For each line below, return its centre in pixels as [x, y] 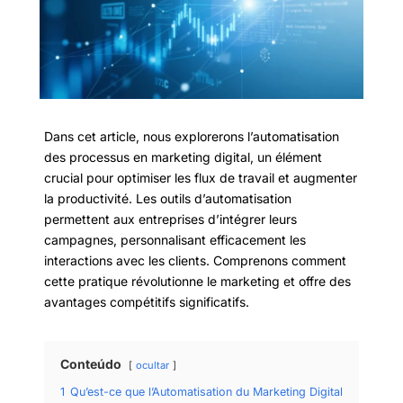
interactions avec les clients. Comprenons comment [195, 260]
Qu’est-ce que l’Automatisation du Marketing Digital [206, 391]
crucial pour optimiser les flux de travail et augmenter [201, 177]
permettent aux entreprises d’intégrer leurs [170, 219]
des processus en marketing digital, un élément [183, 157]
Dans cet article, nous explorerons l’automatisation [192, 136]
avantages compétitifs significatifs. [147, 301]
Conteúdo [91, 363]
